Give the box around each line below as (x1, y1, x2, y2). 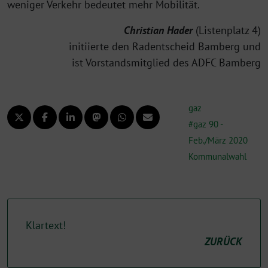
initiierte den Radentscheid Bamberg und (69, 39, 261, 53)
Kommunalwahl (188, 150, 246, 162)
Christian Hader (124, 23, 193, 37)
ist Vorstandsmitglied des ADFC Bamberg (72, 55, 261, 69)
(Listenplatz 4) (193, 23, 261, 37)
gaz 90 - (193, 118, 223, 130)
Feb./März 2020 (188, 134, 248, 146)
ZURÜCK (205, 234, 242, 248)
